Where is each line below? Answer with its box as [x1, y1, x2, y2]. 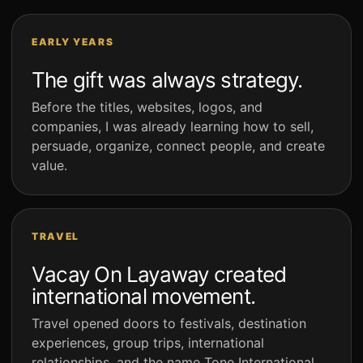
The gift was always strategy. [32, 67, 303, 93]
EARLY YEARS [32, 36, 114, 49]
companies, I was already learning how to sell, [32, 118, 314, 135]
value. [32, 157, 67, 174]
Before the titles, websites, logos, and [32, 99, 263, 116]
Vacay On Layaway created [32, 262, 287, 288]
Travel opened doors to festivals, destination [32, 315, 306, 332]
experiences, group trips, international [32, 335, 264, 352]
